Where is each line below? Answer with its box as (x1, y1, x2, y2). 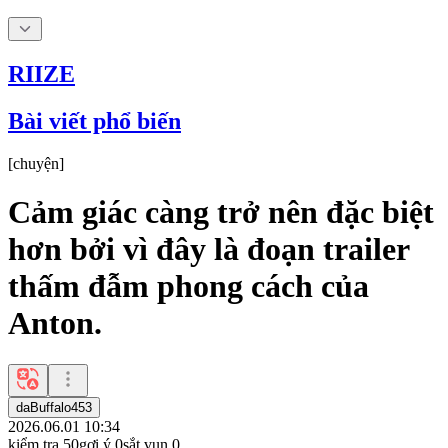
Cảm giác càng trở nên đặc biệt (8, 194, 434, 231)
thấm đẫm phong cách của (8, 268, 369, 305)
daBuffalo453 (16, 399, 92, 415)
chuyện (13, 154, 59, 172)
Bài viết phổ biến (8, 107, 181, 134)
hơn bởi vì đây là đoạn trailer (8, 231, 409, 268)
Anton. (8, 305, 102, 342)
